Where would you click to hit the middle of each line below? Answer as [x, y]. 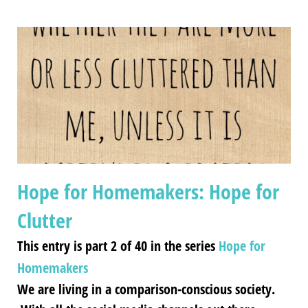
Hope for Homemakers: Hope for [148, 191]
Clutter [45, 220]
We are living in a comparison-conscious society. [146, 289]
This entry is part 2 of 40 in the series [118, 245]
